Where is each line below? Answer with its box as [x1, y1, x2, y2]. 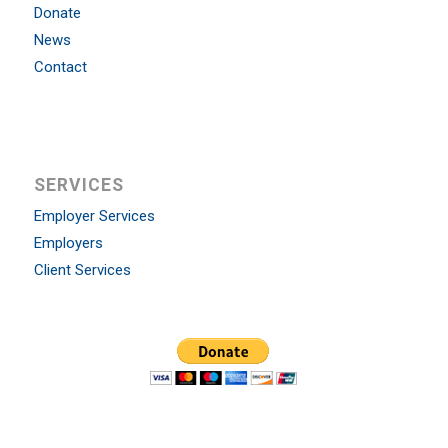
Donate [33, 4, 81, 23]
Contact [33, 58, 87, 77]
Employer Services [33, 207, 155, 226]
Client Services [33, 261, 131, 280]
